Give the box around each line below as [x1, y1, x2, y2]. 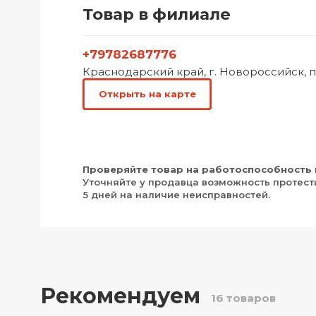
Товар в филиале [83, 4, 231, 24]
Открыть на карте [98, 88, 196, 100]
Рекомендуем [40, 283, 200, 310]
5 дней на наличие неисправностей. [83, 188, 270, 200]
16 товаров [211, 291, 276, 305]
